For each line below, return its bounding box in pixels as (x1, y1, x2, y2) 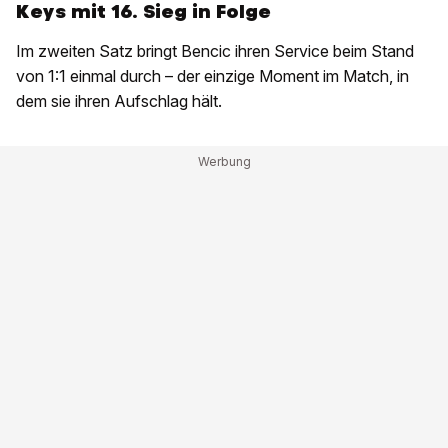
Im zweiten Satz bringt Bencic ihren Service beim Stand (16, 41, 414, 62)
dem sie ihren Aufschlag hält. (16, 91, 222, 112)
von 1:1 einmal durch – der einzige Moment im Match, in (16, 66, 409, 87)
